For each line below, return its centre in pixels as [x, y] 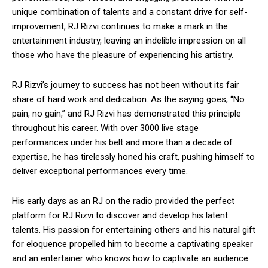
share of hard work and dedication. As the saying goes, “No [128, 100]
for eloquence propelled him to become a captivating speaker [133, 244]
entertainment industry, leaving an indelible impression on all [129, 41]
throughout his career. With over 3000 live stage [105, 128]
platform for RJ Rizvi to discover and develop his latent [120, 216]
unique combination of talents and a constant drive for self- [130, 12]
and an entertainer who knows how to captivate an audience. [131, 259]
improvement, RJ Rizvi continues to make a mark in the [120, 27]
